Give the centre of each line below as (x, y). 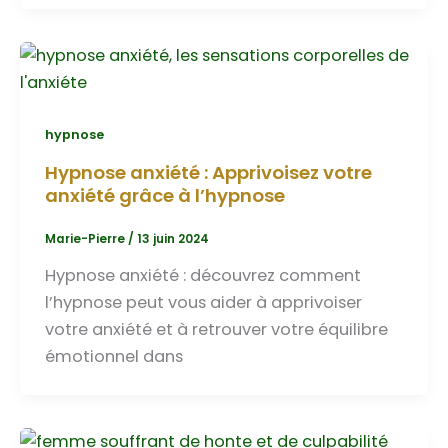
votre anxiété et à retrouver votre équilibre (216, 330)
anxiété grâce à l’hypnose (164, 196)
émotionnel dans (113, 357)
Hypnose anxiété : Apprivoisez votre (208, 173)
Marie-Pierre (86, 239)
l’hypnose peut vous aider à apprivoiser (203, 303)
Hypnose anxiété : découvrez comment (202, 276)
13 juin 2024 (172, 239)
